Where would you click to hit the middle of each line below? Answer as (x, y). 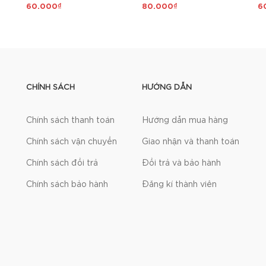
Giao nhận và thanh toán (191, 142)
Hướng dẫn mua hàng (185, 121)
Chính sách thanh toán (70, 121)
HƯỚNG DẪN (167, 88)
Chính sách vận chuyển (72, 142)
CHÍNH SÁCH (50, 88)
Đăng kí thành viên (179, 185)
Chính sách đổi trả (62, 163)
